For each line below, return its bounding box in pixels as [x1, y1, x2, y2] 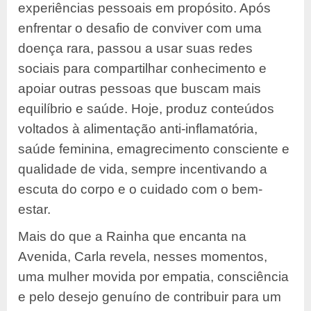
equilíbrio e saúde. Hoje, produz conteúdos [18, 101, 274, 117]
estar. [18, 202, 51, 217]
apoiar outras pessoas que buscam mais [18, 81, 261, 96]
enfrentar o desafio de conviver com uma [18, 21, 262, 36]
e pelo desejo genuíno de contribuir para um [18, 289, 281, 305]
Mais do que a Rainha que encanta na [18, 229, 246, 244]
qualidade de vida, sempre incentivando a [18, 162, 267, 177]
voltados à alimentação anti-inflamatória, [18, 121, 258, 137]
